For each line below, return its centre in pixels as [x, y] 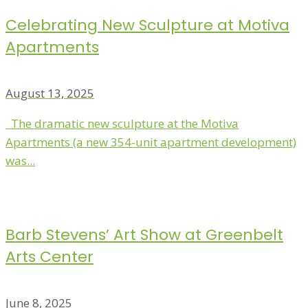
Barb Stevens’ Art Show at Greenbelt [144, 235]
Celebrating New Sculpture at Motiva [147, 25]
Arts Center [49, 257]
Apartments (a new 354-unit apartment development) [151, 142]
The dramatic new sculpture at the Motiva [122, 123]
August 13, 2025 [50, 93]
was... [20, 160]
